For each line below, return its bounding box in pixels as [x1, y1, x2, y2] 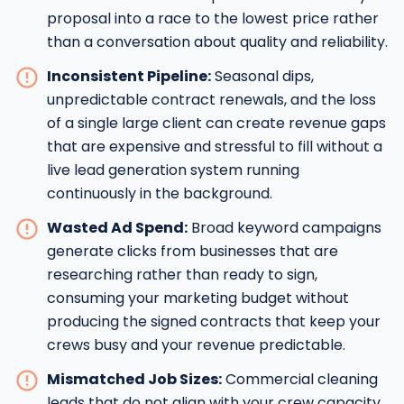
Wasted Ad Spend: [47, 217, 188, 239]
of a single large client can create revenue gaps [47, 113, 386, 134]
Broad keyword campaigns [191, 217, 381, 239]
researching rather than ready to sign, [47, 264, 317, 286]
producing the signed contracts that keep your [47, 311, 381, 333]
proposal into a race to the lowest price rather [47, 8, 379, 30]
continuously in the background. [47, 183, 272, 205]
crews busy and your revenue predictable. [47, 335, 345, 356]
